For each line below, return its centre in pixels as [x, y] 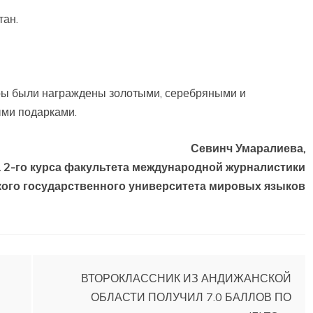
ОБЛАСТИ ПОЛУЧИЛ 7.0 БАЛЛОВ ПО [191, 297]
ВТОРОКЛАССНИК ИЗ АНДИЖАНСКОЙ [186, 278]
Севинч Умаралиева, [248, 148]
